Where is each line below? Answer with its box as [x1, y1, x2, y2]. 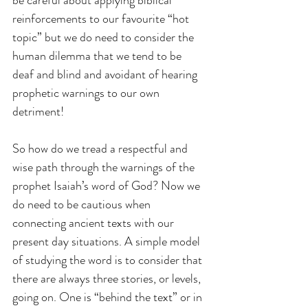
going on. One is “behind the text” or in [12, 287, 205, 306]
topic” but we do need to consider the [12, 27, 197, 46]
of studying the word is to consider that [12, 250, 205, 269]
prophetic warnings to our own [12, 83, 162, 102]
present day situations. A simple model [12, 232, 203, 250]
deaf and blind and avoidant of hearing [12, 65, 200, 83]
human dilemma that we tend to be [12, 46, 184, 65]
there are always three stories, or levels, [12, 269, 203, 287]
